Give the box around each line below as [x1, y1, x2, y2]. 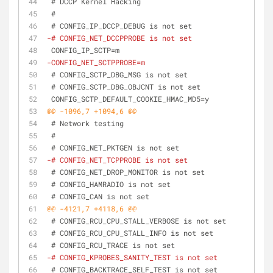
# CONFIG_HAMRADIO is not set [51, 179, 171, 189]
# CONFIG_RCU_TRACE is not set [51, 240, 175, 250]
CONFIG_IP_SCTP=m [51, 45, 119, 55]
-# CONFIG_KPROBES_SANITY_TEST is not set [47, 252, 218, 262]
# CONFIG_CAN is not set [51, 191, 149, 201]
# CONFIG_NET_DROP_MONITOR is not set [51, 167, 205, 177]
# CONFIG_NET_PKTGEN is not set [51, 143, 179, 152]
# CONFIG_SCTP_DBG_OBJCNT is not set [51, 82, 200, 91]
